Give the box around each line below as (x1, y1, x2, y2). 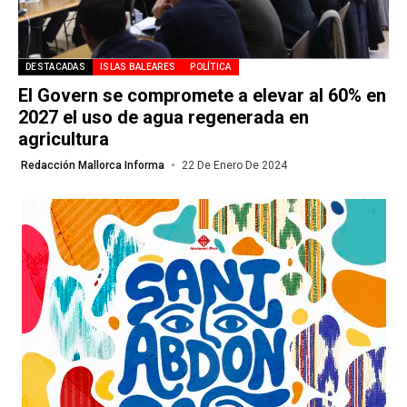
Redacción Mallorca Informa (21, 158, 164, 172)
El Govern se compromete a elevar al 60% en (18, 84, 386, 106)
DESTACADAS (25, 61, 85, 72)
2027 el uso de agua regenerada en (18, 105, 309, 128)
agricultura (18, 127, 109, 150)
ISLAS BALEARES (100, 61, 176, 72)
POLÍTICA (190, 61, 232, 72)
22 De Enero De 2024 (181, 158, 287, 172)
